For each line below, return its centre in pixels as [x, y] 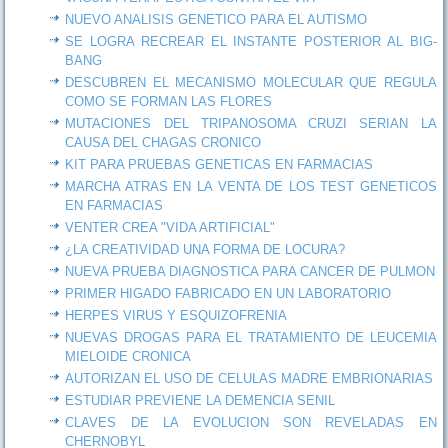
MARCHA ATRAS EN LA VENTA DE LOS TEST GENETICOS [251, 186]
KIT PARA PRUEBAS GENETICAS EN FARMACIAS [219, 164]
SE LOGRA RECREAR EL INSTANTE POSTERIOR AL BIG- [251, 41]
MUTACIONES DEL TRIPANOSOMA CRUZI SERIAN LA [251, 123]
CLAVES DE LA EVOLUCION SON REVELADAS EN [251, 422]
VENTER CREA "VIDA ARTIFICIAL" [170, 227]
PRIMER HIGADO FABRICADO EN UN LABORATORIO [228, 293]
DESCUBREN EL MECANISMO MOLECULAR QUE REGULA [251, 82]
